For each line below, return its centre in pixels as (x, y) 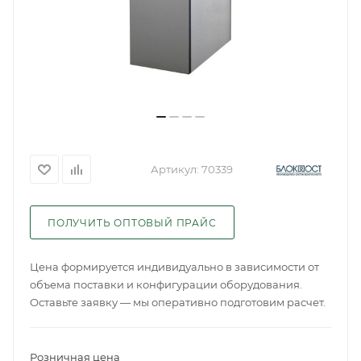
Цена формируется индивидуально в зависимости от (174, 267)
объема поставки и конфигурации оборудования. (166, 284)
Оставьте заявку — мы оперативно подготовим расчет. (178, 302)
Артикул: (175, 169)
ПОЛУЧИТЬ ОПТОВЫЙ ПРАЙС (132, 223)
